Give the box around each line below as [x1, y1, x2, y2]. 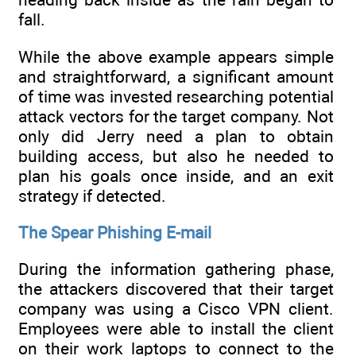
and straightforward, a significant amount [18, 66, 334, 87]
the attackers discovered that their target [18, 279, 334, 300]
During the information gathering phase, [18, 259, 334, 280]
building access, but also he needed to [18, 145, 334, 166]
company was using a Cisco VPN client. [18, 299, 334, 319]
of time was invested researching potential [18, 86, 334, 106]
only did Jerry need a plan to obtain [18, 126, 334, 146]
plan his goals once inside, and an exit [18, 165, 334, 186]
